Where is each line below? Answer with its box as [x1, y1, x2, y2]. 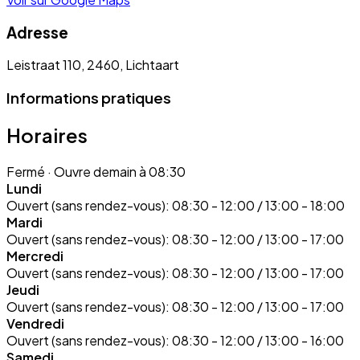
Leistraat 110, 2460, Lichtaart [6, 56, 179, 74]
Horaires [6, 123, 88, 147]
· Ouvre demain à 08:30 [45, 162, 186, 180]
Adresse [6, 22, 68, 42]
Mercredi [6, 247, 63, 264]
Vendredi [6, 314, 64, 332]
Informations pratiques [6, 88, 171, 108]
